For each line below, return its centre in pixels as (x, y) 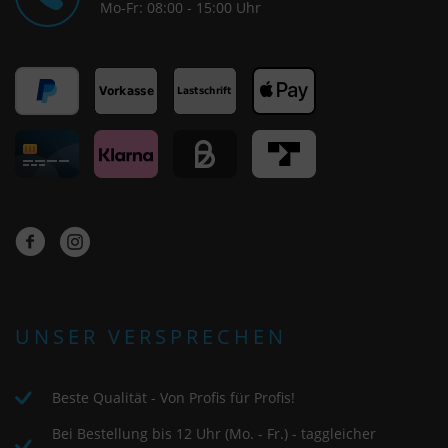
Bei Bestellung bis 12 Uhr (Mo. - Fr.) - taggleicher (214, 433)
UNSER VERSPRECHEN (151, 336)
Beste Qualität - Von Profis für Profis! (173, 397)
